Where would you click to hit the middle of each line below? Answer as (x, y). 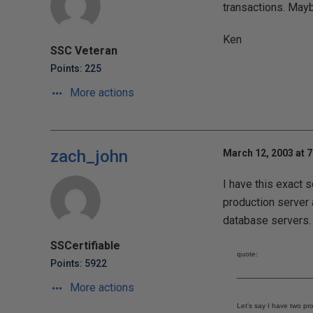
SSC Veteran (84, 51)
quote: (247, 254)
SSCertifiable (85, 246)
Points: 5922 (79, 263)
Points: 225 (76, 68)
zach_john (89, 156)
